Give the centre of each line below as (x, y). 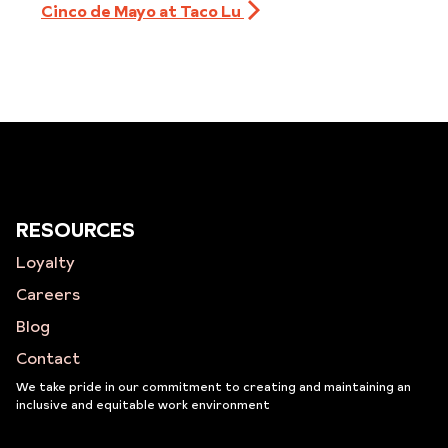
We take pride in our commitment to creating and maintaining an (213, 386)
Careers (47, 294)
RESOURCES (75, 230)
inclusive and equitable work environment (142, 404)
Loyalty (45, 262)
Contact (47, 358)
